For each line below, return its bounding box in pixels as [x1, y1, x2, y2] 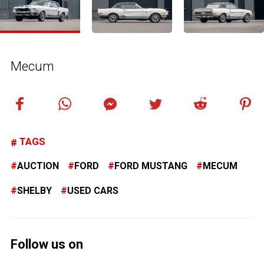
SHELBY [17, 184, 52, 196]
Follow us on [11, 236, 83, 252]
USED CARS [67, 184, 118, 196]
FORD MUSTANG [114, 160, 187, 171]
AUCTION [17, 160, 59, 171]
